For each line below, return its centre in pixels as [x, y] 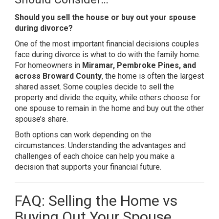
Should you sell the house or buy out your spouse [105, 17]
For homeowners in [48, 65]
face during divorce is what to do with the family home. [108, 55]
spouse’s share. [41, 119]
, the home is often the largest [153, 76]
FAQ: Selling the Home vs [96, 201]
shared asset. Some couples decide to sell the [94, 87]
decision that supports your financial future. [88, 167]
